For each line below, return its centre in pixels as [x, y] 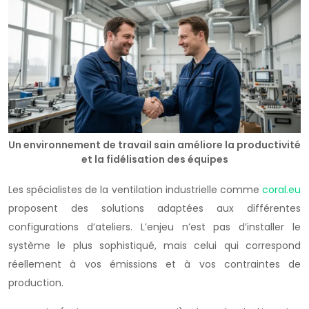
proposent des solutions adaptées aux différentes [154, 208]
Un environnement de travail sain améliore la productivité [154, 144]
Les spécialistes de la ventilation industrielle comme [135, 189]
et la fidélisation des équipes [154, 159]
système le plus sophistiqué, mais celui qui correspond [154, 245]
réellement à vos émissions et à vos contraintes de [154, 264]
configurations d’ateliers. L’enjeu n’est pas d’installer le [154, 227]
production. [36, 282]
